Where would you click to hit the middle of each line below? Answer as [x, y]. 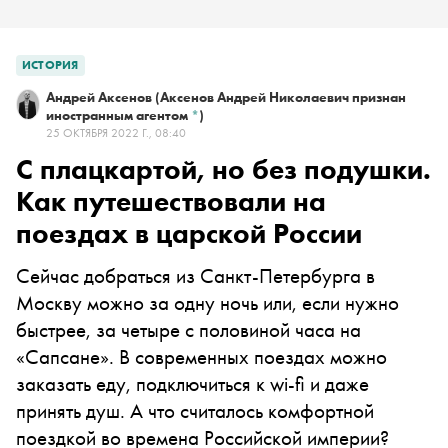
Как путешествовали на [171, 201]
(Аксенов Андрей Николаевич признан [278, 97]
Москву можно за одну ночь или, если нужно [207, 302]
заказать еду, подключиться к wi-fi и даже [192, 383]
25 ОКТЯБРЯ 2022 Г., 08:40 [115, 133]
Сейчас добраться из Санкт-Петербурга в [195, 275]
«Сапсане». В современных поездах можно [201, 356]
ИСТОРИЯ [50, 65]
